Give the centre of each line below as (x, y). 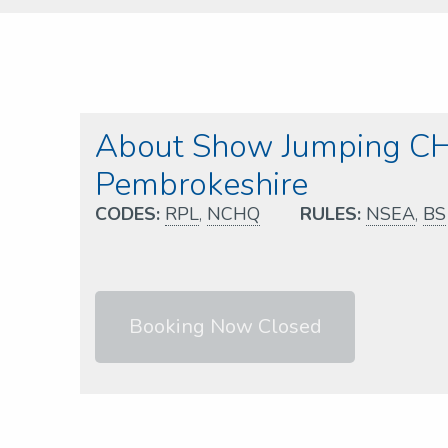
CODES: (127, 214)
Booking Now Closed (225, 326)
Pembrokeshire (201, 184)
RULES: (330, 214)
